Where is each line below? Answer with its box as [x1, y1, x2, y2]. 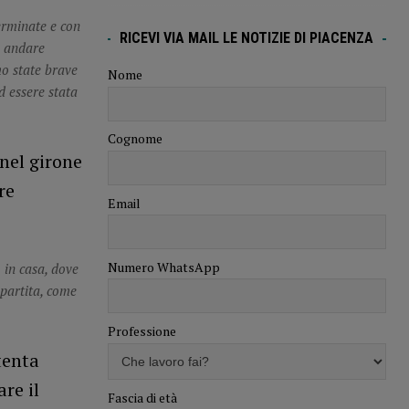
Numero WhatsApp [107, 257, 220, 276]
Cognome [107, 130, 163, 148]
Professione [107, 322, 176, 341]
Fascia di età [107, 388, 177, 406]
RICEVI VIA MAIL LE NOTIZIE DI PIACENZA [120, 29, 374, 47]
